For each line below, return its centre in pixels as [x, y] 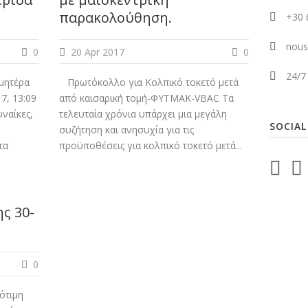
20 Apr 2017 [97, 52]
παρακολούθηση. [115, 18]
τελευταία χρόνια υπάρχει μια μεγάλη [143, 114]
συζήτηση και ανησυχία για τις [126, 130]
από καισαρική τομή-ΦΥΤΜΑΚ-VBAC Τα [146, 98]
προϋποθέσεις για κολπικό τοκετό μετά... [150, 145]
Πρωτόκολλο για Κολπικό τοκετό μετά [148, 82]
